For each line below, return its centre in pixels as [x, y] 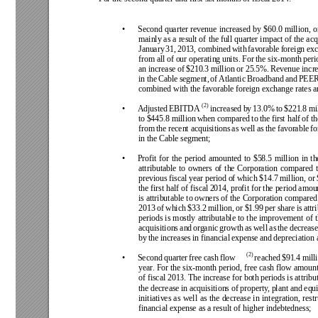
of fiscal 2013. [164, 278]
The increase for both [225, 278]
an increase [158, 69]
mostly [185, 218]
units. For [239, 59]
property [254, 287]
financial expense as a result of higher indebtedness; [225, 308]
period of [221, 178]
